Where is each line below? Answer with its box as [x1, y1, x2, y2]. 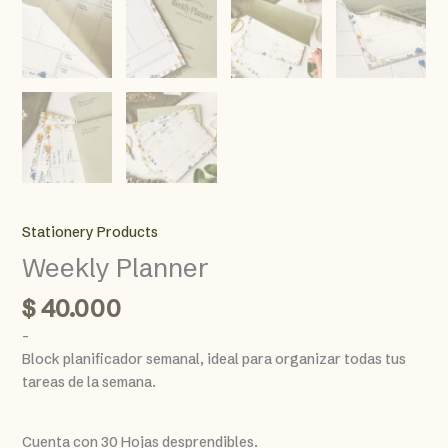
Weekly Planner [21, 251, 209, 284]
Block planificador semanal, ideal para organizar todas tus [21, 349, 406, 368]
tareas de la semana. [21, 372, 156, 391]
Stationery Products [21, 222, 158, 241]
